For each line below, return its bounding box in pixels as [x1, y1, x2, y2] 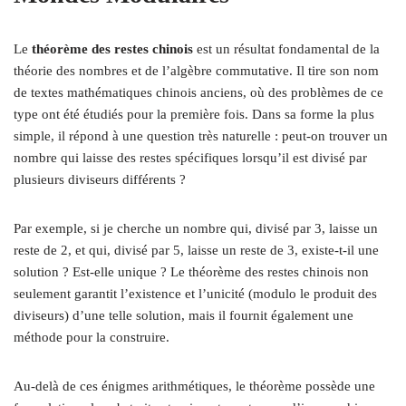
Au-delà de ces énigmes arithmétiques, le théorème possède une [14, 379, 375, 393]
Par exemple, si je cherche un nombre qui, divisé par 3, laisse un [14, 221, 378, 236]
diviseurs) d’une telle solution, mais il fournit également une [14, 308, 353, 323]
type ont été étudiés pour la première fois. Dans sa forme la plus [14, 107, 374, 121]
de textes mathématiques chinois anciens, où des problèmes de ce [14, 85, 383, 100]
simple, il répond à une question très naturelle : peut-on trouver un [14, 129, 388, 143]
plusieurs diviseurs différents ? [14, 172, 186, 187]
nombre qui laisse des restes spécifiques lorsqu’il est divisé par [14, 150, 367, 165]
